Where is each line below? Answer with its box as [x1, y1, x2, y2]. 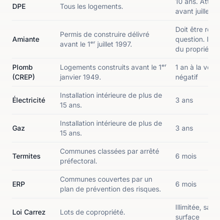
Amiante [12, 35, 39, 43]
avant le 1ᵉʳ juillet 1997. [60, 40, 132, 48]
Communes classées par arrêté [60, 147, 159, 155]
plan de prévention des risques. [60, 185, 161, 193]
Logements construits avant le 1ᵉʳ [60, 63, 166, 71]
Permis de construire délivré [60, 30, 149, 38]
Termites [12, 152, 41, 160]
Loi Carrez [12, 208, 46, 216]
